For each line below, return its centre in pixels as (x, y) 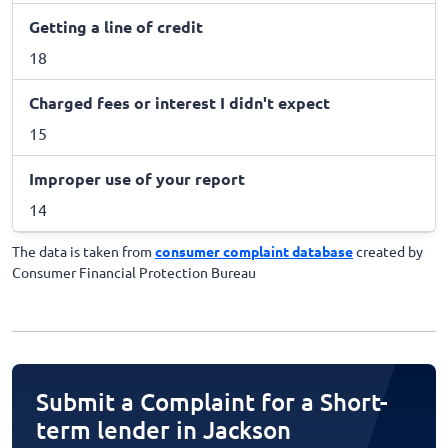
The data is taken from (83, 250)
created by (388, 250)
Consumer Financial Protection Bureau (134, 271)
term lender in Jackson (163, 429)
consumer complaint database (254, 250)
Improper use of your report (137, 178)
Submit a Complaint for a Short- (212, 401)
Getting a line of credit (116, 26)
